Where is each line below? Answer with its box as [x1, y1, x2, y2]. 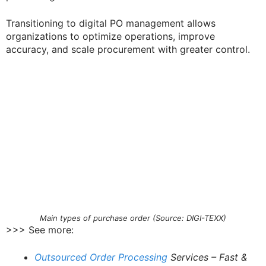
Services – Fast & [167, 251, 247, 264]
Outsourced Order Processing [34, 251, 167, 264]
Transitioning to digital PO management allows [6, 17, 216, 29]
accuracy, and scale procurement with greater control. [6, 43, 250, 55]
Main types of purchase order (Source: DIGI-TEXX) [40, 213, 226, 223]
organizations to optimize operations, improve [6, 30, 215, 42]
